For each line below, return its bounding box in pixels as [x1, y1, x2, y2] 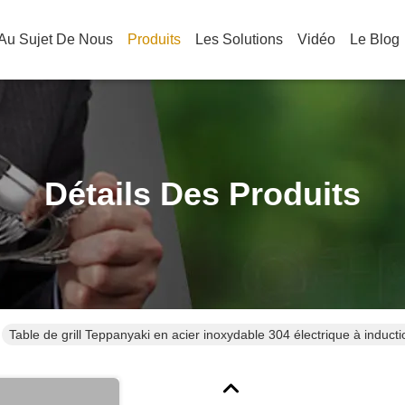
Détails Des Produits [44, 175, 361, 212]
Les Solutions [195, 32, 283, 47]
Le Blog [350, 32, 400, 47]
